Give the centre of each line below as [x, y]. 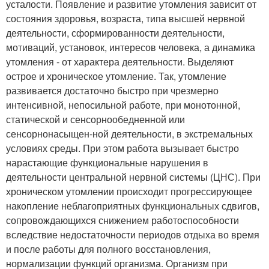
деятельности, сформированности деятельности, [115, 32]
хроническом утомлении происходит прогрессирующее [129, 191]
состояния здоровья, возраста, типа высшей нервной [125, 18]
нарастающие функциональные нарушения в [107, 162]
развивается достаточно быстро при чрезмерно [112, 90]
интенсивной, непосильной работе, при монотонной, [123, 104]
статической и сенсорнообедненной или [95, 119]
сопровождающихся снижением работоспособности [122, 220]
